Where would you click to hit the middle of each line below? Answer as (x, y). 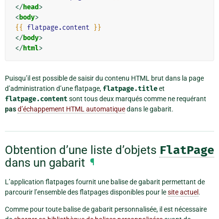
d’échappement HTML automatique (71, 109)
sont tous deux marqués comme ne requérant (137, 99)
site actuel (183, 192)
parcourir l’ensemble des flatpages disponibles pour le (86, 192)
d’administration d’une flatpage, (54, 89)
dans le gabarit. (149, 109)
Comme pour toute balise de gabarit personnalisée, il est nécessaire (106, 209)
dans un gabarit (45, 163)
